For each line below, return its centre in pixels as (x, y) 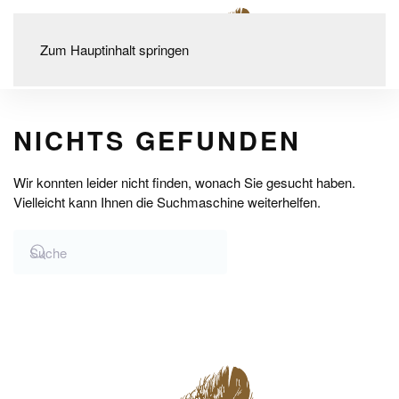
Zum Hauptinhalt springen (114, 49)
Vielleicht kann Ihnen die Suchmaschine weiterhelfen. (167, 202)
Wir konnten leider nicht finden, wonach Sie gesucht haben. (184, 182)
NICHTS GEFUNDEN (157, 140)
